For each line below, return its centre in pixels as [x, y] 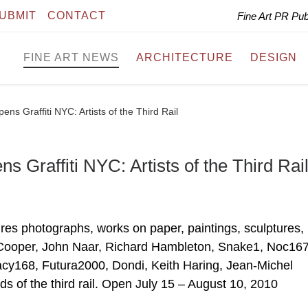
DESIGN [274, 58]
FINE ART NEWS [71, 58]
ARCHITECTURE [185, 58]
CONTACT [77, 15]
